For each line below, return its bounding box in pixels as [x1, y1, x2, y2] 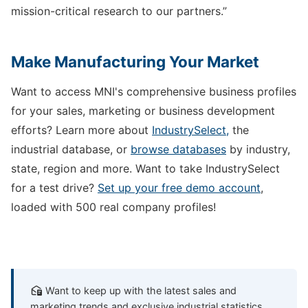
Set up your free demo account [98, 181, 261, 195]
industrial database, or [11, 142, 131, 157]
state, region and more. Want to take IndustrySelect [11, 162, 280, 176]
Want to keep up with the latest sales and [43, 285, 236, 297]
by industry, [226, 142, 290, 157]
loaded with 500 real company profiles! [11, 200, 216, 214]
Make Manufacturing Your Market [11, 52, 259, 71]
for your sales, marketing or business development [11, 104, 275, 118]
